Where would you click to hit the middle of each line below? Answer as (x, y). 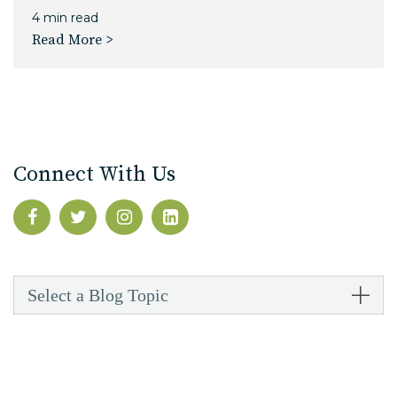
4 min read (65, 18)
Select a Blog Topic (98, 296)
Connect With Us (94, 175)
